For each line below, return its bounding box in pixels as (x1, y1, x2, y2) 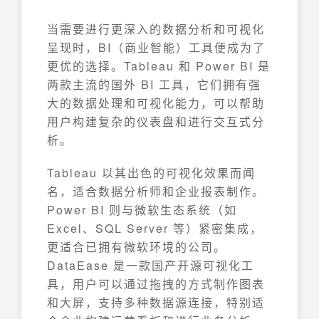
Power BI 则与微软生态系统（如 (47, 202, 237, 218)
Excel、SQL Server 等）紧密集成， (47, 220, 263, 236)
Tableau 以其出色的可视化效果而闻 (47, 164, 256, 181)
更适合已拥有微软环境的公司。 (47, 239, 226, 255)
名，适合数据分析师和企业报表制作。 (47, 183, 265, 199)
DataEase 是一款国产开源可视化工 (47, 257, 254, 273)
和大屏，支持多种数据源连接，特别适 (47, 294, 265, 310)
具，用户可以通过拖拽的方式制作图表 (47, 276, 265, 292)
